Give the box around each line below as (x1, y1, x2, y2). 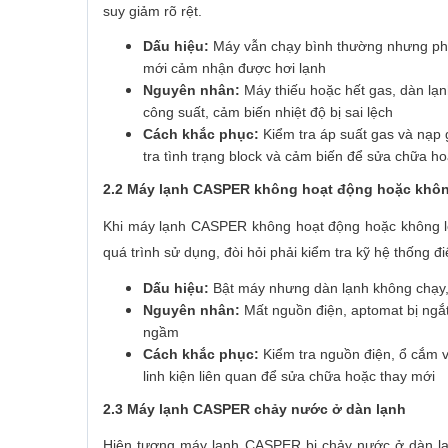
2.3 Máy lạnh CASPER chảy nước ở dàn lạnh (103, 400, 406, 417)
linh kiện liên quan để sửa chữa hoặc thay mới (143, 367, 435, 384)
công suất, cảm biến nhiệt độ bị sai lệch (143, 104, 393, 121)
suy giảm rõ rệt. (103, 2, 202, 19)
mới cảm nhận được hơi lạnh (143, 60, 326, 77)
